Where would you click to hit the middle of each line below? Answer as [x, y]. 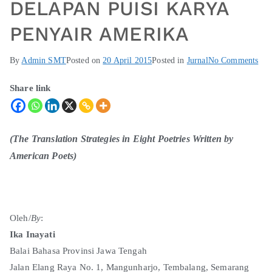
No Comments [233, 60]
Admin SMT [44, 60]
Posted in [169, 60]
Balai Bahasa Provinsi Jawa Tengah [78, 250]
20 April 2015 [127, 60]
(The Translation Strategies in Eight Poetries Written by [122, 138]
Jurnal [197, 60]
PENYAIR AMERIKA [100, 34]
